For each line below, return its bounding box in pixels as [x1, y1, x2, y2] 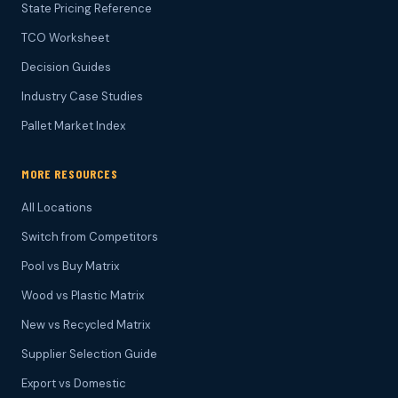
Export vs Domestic [21, 376, 126, 392]
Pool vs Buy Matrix [21, 259, 119, 275]
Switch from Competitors [21, 229, 158, 245]
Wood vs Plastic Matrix [21, 288, 144, 304]
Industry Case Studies [21, 89, 143, 105]
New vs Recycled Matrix [21, 317, 150, 333]
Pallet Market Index [21, 118, 125, 134]
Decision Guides [21, 60, 111, 76]
